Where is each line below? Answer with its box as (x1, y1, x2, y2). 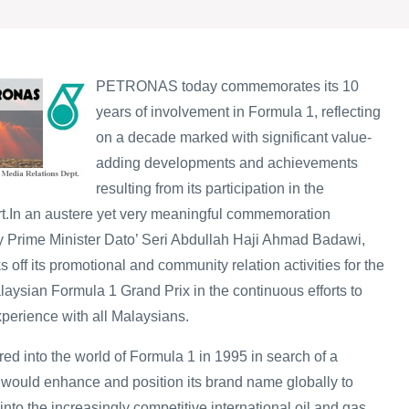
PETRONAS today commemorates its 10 (96, 78, 359, 94)
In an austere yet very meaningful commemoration (9, 205, 330, 222)
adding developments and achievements (96, 154, 358, 171)
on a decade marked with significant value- (96, 129, 372, 145)
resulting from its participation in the (96, 180, 324, 196)
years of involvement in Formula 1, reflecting (96, 103, 381, 120)
